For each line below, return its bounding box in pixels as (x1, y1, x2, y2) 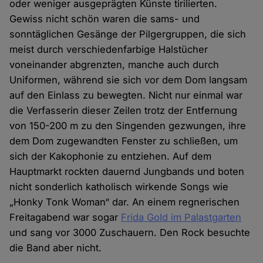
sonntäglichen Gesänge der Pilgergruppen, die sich (9, 28, 247, 41)
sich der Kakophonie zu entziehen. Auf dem (9, 150, 212, 163)
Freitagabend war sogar (9, 211, 122, 224)
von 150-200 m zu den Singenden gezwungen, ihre (9, 120, 247, 132)
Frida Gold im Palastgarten (121, 211, 242, 224)
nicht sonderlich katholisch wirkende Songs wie (9, 181, 229, 193)
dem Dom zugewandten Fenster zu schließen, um (9, 135, 238, 147)
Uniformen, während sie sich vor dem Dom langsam (9, 74, 248, 86)
